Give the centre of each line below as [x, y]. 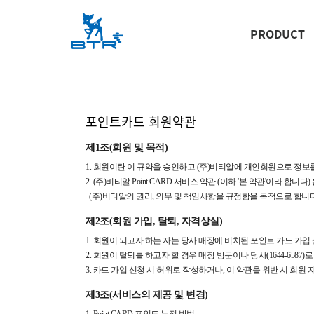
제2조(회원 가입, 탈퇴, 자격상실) [154, 221]
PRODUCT [277, 34]
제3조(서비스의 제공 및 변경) [147, 295]
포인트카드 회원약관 [141, 121]
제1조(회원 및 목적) [127, 148]
